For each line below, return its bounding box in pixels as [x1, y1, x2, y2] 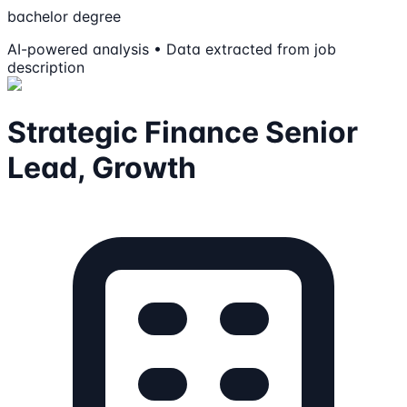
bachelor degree [7, 7, 121, 26]
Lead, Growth [7, 149, 196, 185]
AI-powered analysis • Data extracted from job [7, 40, 336, 59]
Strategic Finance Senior [7, 114, 358, 150]
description [7, 58, 84, 77]
